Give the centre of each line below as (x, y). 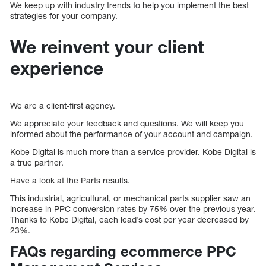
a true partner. (37, 162)
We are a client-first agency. (63, 105)
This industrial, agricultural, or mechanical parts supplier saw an (130, 198)
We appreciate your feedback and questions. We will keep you (127, 123)
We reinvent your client (107, 47)
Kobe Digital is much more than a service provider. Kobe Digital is (133, 151)
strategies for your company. (65, 15)
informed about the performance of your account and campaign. (132, 134)
